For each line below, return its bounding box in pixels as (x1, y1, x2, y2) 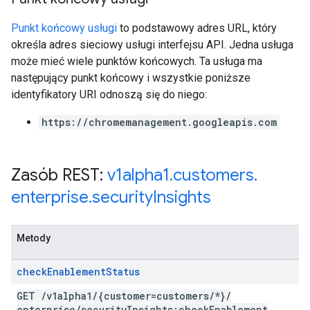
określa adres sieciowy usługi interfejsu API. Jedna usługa (11, 38, 293, 51)
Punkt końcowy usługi (11, 21, 117, 35)
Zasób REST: (11, 165, 107, 185)
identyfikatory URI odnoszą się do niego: (11, 88, 207, 101)
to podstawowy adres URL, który (117, 21, 277, 35)
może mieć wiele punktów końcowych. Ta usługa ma (11, 55, 262, 68)
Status (106, 265, 140, 278)
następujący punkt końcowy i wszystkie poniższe (11, 71, 250, 84)
